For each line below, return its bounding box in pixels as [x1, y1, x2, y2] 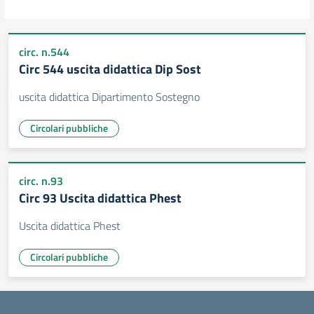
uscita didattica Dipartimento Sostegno [19, 88, 200, 105]
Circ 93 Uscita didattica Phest [19, 189, 182, 207]
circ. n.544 [19, 43, 69, 60]
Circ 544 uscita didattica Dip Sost [19, 60, 201, 78]
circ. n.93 [19, 172, 63, 189]
